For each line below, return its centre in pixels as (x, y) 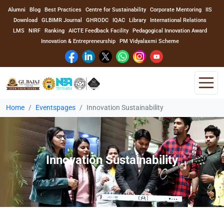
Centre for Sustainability (116, 10)
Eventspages (55, 107)
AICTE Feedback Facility (98, 31)
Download (25, 20)
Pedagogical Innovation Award (170, 31)
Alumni (17, 10)
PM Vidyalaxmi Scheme (149, 41)
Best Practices (63, 10)
